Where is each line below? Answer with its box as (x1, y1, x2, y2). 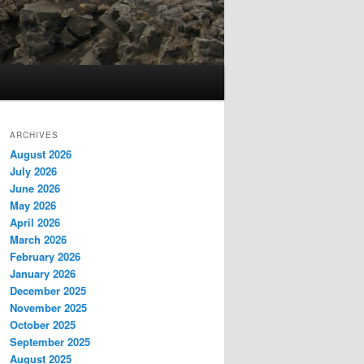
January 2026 (10, 266, 76, 282)
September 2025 (10, 334, 90, 350)
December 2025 (10, 283, 86, 299)
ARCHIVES (10, 129, 58, 141)
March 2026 (10, 232, 67, 248)
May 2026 (10, 197, 56, 214)
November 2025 (10, 300, 87, 316)
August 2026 (10, 146, 71, 162)
